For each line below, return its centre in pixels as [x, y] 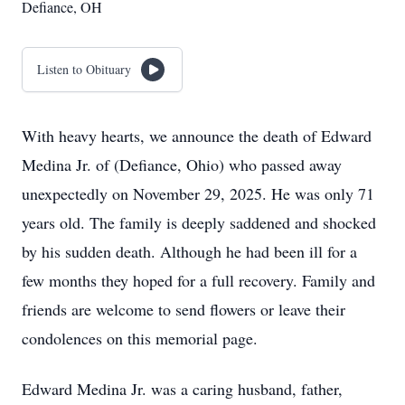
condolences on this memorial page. [140, 338]
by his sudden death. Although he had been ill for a [189, 251]
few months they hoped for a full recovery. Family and [198, 280]
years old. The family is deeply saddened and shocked [199, 222]
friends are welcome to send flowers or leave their [184, 309]
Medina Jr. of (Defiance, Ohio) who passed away [182, 165]
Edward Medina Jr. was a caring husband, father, [182, 389]
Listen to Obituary [84, 69]
